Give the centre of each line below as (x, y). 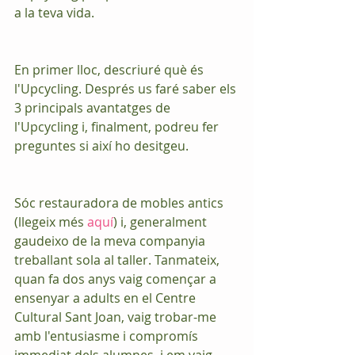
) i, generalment (162, 222)
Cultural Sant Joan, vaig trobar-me (117, 317)
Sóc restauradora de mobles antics (120, 203)
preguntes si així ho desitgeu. (101, 146)
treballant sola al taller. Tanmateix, (118, 260)
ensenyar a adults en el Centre (107, 298)
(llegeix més (51, 222)
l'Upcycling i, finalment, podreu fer (118, 127)
